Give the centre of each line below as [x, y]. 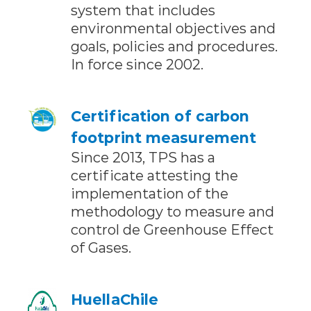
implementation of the [150, 193]
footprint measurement [164, 137]
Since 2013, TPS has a [143, 157]
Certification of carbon [160, 116]
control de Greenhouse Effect [172, 229]
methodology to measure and [173, 211]
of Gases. [101, 247]
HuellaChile [115, 299]
